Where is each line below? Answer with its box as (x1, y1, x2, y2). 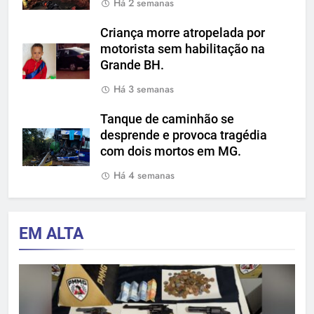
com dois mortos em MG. (100, 144, 241, 158)
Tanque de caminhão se (100, 111, 234, 126)
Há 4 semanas (114, 168, 175, 182)
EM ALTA (19, 223, 83, 243)
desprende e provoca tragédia (100, 128, 267, 142)
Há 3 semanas (114, 81, 174, 96)
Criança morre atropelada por (100, 25, 265, 40)
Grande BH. (100, 57, 164, 72)
